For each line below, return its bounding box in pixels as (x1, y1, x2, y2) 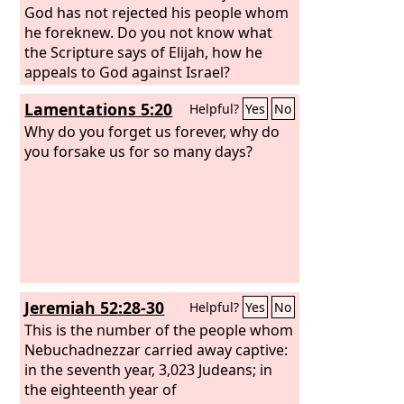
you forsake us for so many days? (24, 141, 253, 161)
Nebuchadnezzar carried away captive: (24, 339, 289, 360)
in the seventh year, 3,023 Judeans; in (24, 359, 273, 380)
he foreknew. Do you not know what (24, 22, 273, 42)
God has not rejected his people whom (24, 2, 289, 23)
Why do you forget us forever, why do (24, 121, 280, 142)
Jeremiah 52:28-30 (24, 297, 165, 318)
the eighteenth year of (24, 379, 178, 399)
